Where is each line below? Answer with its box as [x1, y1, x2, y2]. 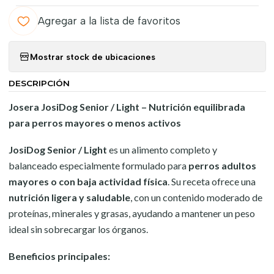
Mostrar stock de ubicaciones [29, 51, 155, 62]
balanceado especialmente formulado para [8, 160, 188, 171]
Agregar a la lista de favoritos [37, 15, 180, 27]
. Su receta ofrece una [167, 176, 256, 187]
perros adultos [188, 160, 256, 171]
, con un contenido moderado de [130, 191, 262, 203]
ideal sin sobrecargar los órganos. [8, 223, 148, 235]
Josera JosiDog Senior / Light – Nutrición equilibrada [8, 101, 245, 113]
